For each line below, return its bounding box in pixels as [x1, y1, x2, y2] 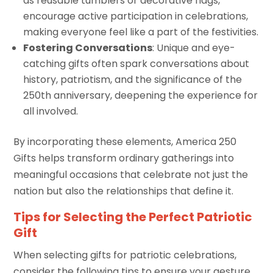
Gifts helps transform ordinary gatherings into [13, 151, 235, 166]
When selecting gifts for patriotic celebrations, [13, 248, 237, 263]
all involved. [23, 104, 79, 119]
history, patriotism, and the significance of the [23, 73, 243, 87]
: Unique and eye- [152, 41, 236, 55]
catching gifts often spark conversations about [23, 57, 250, 71]
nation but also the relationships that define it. [13, 184, 234, 199]
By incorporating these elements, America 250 [13, 135, 237, 149]
